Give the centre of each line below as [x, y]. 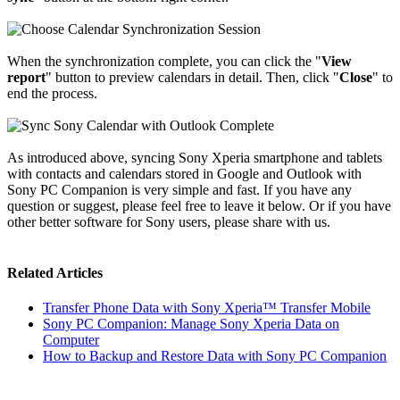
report [26, 77]
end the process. [52, 93]
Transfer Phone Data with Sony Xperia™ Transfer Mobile [207, 308]
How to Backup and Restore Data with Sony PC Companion [215, 356]
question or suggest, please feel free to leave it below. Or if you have [199, 205]
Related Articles [55, 272]
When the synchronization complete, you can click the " [164, 61]
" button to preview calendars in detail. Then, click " [192, 77]
